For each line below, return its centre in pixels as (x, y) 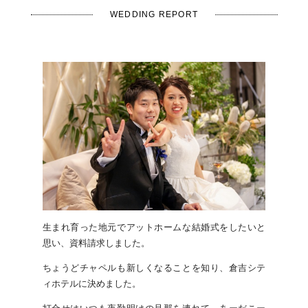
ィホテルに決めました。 (91, 284)
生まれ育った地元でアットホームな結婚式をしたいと (154, 228)
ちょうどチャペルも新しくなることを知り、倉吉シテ (154, 268)
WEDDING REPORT (154, 15)
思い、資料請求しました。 (96, 243)
